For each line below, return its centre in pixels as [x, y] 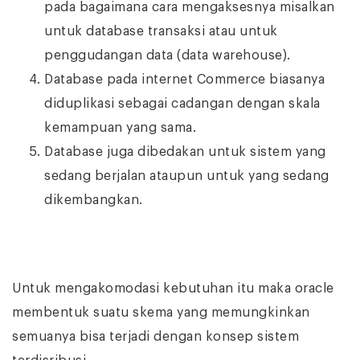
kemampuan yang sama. [120, 128]
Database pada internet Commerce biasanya [184, 80]
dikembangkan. [94, 200]
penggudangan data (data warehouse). [168, 55]
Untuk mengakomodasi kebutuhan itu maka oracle [173, 288]
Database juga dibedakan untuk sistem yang [185, 152]
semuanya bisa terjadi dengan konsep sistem [155, 337]
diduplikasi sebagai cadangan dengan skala [182, 104]
